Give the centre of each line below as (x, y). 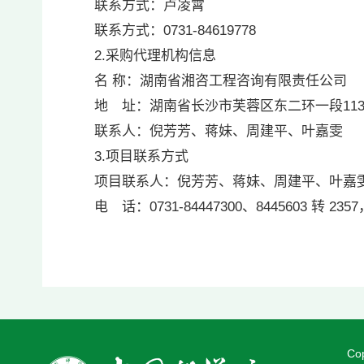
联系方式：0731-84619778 (191, 30)
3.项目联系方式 (130, 156)
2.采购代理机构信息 (143, 56)
